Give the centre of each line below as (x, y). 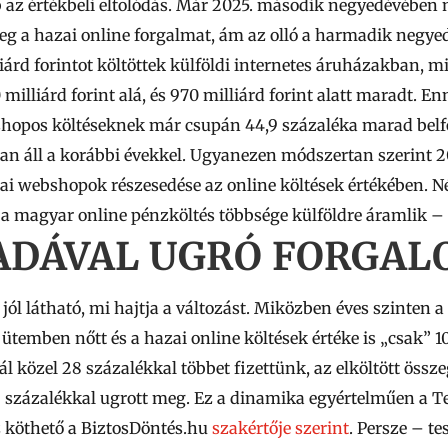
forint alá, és (118, 95)
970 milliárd (217, 95)
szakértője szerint (280, 428)
